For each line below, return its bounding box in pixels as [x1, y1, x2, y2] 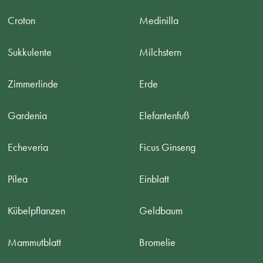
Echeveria [8, 140, 49, 154]
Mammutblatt [8, 235, 62, 249]
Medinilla [139, 14, 179, 27]
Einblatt [139, 172, 170, 186]
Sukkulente [8, 45, 52, 59]
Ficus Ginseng [139, 140, 196, 154]
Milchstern [139, 45, 182, 59]
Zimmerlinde [8, 77, 59, 90]
